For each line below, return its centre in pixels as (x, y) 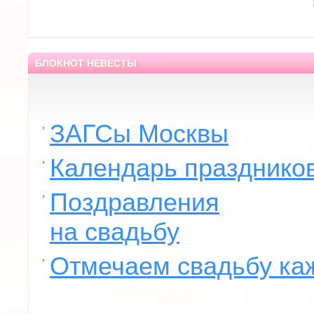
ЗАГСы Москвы (139, 133)
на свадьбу (115, 231)
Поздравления (135, 202)
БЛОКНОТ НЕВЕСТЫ (86, 63)
